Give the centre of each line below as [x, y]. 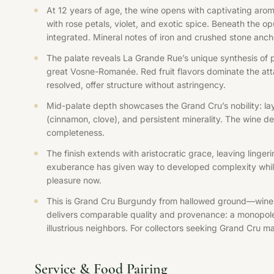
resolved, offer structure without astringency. [136, 85]
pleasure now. [74, 180]
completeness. [76, 132]
